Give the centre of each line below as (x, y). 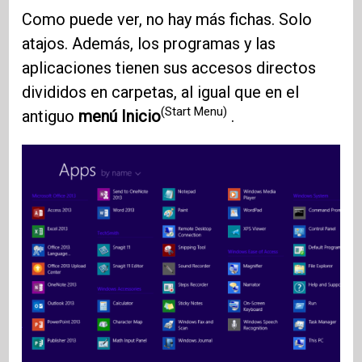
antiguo (51, 116)
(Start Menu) (194, 112)
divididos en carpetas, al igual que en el (161, 92)
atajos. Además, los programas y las (149, 43)
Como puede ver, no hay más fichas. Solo (167, 19)
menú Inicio (120, 116)
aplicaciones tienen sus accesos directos (169, 67)
